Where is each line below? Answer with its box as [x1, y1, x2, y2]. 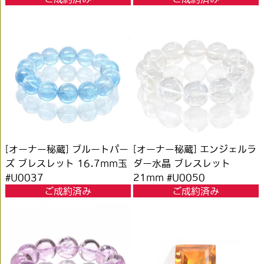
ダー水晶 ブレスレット [133, 159, 231, 169]
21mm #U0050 [133, 173, 206, 183]
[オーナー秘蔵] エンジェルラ [133, 144, 257, 154]
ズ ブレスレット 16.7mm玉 [5, 159, 128, 169]
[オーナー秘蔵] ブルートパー [5, 144, 129, 154]
